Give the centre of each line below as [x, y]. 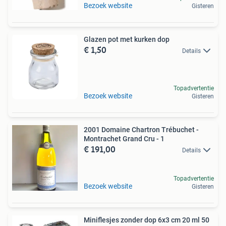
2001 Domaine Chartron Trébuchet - [141, 130]
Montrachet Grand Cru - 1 [124, 139]
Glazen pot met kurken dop [127, 39]
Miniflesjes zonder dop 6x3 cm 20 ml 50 [147, 220]
